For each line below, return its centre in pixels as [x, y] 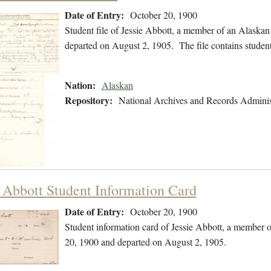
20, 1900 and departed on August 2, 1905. [145, 242]
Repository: [88, 100]
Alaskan [117, 85]
